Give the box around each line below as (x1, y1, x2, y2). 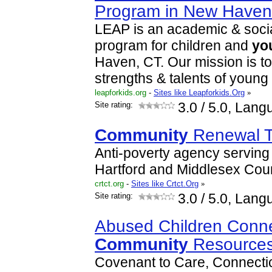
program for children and (95, 38, 252, 53)
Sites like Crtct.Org (131, 179, 199, 188)
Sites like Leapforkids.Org (154, 88, 245, 97)
